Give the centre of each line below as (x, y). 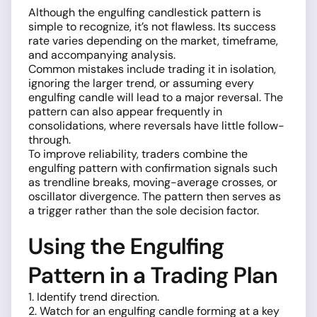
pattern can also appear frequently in (125, 111)
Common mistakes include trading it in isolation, (152, 69)
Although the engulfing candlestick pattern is (145, 12)
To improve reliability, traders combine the (138, 154)
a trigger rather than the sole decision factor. (144, 210)
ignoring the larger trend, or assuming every (141, 83)
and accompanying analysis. (102, 54)
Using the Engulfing (126, 246)
